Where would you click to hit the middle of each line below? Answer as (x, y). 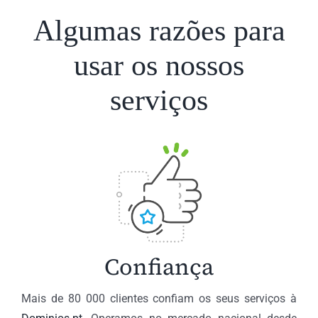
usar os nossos (159, 65)
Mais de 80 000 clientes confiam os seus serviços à (159, 298)
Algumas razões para (159, 30)
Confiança (159, 267)
